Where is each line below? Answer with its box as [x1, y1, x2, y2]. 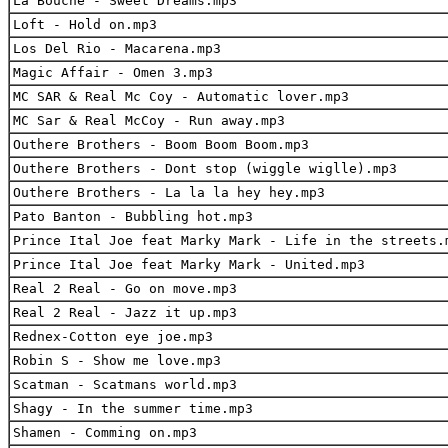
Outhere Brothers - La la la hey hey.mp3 [13, 184, 325, 200]
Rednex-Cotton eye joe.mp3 [13, 328, 213, 344]
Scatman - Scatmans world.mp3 [13, 376, 237, 392]
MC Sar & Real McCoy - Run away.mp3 [13, 112, 285, 128]
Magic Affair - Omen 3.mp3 [13, 64, 213, 80]
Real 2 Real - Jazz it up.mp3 [13, 304, 237, 320]
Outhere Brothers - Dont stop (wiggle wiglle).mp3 [13, 160, 397, 176]
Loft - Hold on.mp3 [13, 16, 157, 32]
